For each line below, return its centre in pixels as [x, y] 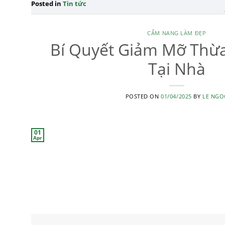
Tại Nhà [177, 69]
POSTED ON [143, 96]
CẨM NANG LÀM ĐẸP [177, 33]
